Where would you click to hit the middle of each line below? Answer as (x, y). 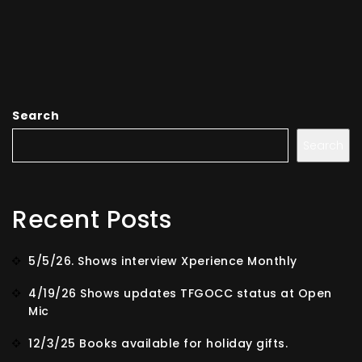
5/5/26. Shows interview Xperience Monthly (163, 261)
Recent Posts (92, 220)
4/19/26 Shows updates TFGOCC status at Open (180, 293)
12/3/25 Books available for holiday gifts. (158, 343)
